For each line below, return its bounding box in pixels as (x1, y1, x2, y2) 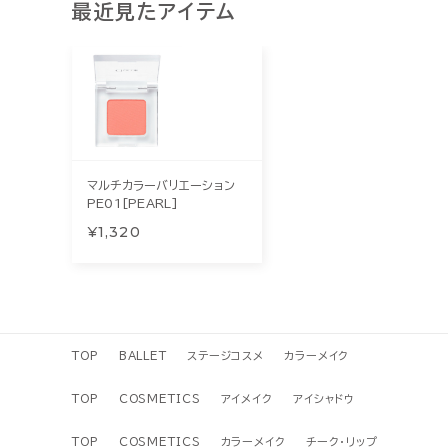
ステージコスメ (186, 350, 265, 361)
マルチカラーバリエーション (87, 179, 236, 191)
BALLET (118, 350, 167, 361)
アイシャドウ (292, 393, 356, 404)
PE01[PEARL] (87, 197, 179, 209)
